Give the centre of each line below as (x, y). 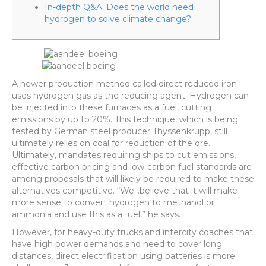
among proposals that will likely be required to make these (133, 179)
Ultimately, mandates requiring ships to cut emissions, (124, 155)
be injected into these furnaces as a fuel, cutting (112, 107)
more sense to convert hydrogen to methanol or (113, 202)
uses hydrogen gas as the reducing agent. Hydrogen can (130, 96)
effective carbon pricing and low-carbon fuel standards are (132, 167)
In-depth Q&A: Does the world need (119, 7)
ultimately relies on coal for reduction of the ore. (111, 143)
